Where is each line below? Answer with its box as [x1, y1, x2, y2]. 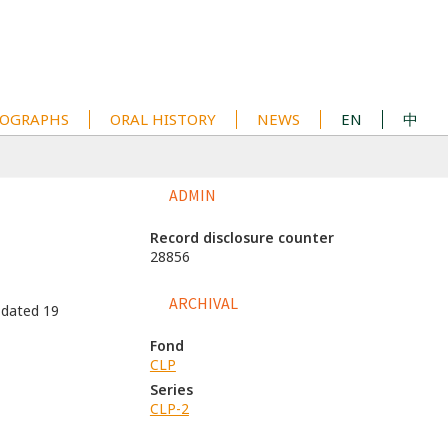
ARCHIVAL [168, 293, 238, 313]
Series [149, 380, 193, 399]
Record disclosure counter [149, 228, 334, 247]
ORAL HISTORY [110, 109, 216, 129]
